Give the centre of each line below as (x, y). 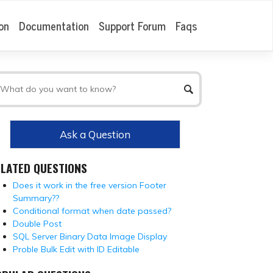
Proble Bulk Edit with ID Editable (76, 249)
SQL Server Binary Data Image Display (90, 236)
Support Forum (132, 25)
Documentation (54, 25)
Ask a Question (95, 134)
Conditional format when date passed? (92, 211)
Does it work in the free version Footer (90, 185)
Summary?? (36, 198)
